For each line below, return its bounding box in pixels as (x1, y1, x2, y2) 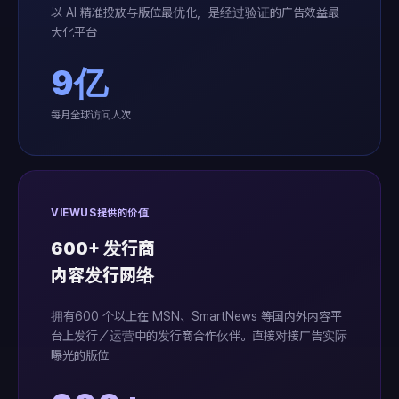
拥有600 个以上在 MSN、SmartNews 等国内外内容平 (51, 309, 342, 323)
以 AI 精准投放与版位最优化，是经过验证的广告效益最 (51, 5, 339, 20)
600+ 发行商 (51, 238, 155, 259)
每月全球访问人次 (51, 109, 131, 121)
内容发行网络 (51, 265, 154, 286)
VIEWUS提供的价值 (51, 207, 150, 219)
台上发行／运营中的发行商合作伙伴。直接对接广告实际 (51, 329, 347, 343)
